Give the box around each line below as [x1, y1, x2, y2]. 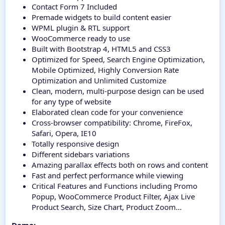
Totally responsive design [32, 139, 119, 149]
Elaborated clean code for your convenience [32, 107, 183, 118]
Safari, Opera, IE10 [32, 128, 96, 139]
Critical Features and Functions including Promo [32, 181, 197, 191]
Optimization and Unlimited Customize [32, 75, 166, 86]
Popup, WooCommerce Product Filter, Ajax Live [32, 191, 195, 202]
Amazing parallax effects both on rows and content [32, 160, 208, 170]
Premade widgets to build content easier [32, 12, 171, 23]
